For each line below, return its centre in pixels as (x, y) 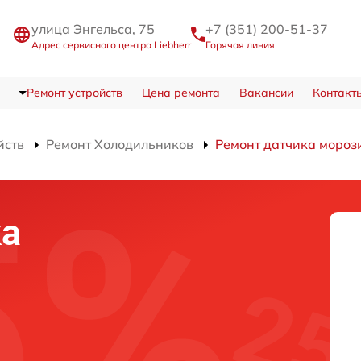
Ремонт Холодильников (120, 145)
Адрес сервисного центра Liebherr (111, 44)
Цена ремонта (180, 93)
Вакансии (266, 93)
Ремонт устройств (74, 93)
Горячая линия (240, 44)
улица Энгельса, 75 (93, 29)
